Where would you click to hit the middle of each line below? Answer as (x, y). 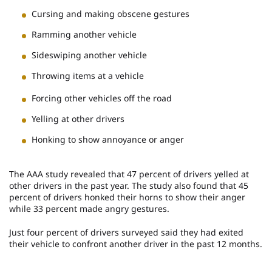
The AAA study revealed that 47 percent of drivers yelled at (129, 174)
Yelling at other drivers (78, 118)
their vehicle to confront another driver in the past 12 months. (136, 243)
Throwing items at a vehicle (88, 75)
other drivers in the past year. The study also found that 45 (129, 185)
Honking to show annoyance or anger (108, 139)
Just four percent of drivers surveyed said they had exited (126, 232)
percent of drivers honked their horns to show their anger (127, 197)
